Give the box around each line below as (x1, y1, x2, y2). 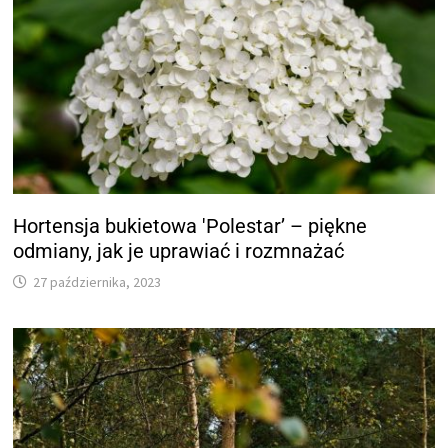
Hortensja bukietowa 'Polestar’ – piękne (13, 214, 368, 239)
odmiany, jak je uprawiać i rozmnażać (13, 239, 345, 264)
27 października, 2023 (33, 273, 162, 292)
